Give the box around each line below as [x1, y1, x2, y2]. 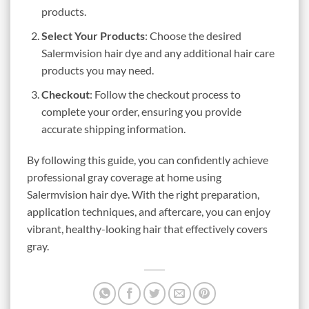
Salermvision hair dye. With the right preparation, [27, 188, 259, 201]
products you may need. [41, 63, 154, 77]
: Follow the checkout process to [89, 87, 241, 101]
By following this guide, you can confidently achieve [27, 153, 268, 167]
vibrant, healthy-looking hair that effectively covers [27, 222, 268, 236]
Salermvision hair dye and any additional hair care [41, 46, 275, 59]
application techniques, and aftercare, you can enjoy [27, 205, 270, 219]
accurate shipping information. [41, 121, 186, 135]
